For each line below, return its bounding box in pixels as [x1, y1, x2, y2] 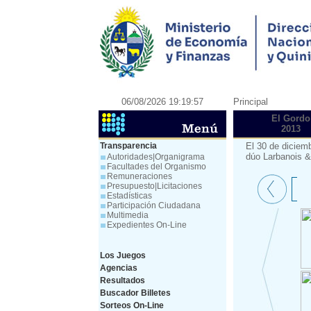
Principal [233, 96, 268, 107]
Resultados [100, 276, 145, 285]
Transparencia [100, 141, 157, 151]
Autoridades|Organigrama [107, 152, 205, 162]
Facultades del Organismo [107, 162, 206, 171]
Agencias [100, 263, 137, 273]
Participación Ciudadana [107, 201, 201, 210]
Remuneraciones [107, 171, 172, 181]
